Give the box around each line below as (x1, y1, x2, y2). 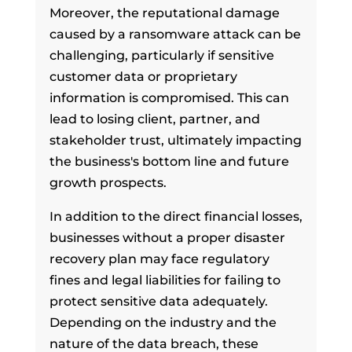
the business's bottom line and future (49, 153, 289, 169)
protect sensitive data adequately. (49, 293, 268, 309)
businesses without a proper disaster (49, 229, 285, 245)
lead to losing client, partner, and (49, 111, 260, 126)
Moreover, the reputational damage (49, 5, 280, 20)
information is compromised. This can (49, 90, 289, 105)
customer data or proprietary (49, 68, 237, 84)
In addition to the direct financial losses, (49, 208, 302, 224)
